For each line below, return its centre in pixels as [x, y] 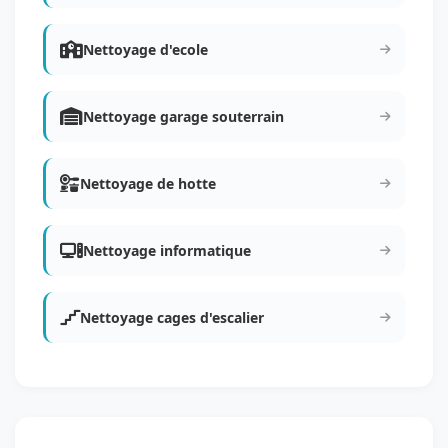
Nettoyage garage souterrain [183, 116]
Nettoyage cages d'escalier [172, 317]
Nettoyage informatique [167, 250]
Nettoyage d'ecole [145, 49]
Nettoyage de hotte [148, 183]
